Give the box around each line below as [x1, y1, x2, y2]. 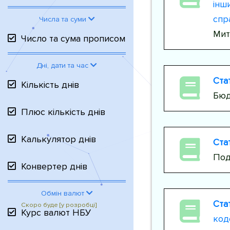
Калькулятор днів [21, 133, 96, 145]
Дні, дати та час [36, 61, 90, 70]
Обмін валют [41, 189, 86, 198]
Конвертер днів [21, 161, 87, 172]
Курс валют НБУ [21, 207, 91, 218]
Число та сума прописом [21, 33, 125, 44]
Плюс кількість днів [21, 106, 105, 118]
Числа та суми [39, 15, 88, 24]
